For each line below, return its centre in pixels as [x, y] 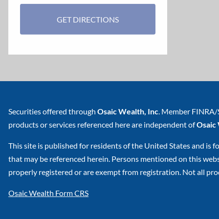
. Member [175, 111]
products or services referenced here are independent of [103, 125]
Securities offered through [53, 111]
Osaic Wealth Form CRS [49, 193]
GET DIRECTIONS [88, 20]
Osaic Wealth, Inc [128, 111]
